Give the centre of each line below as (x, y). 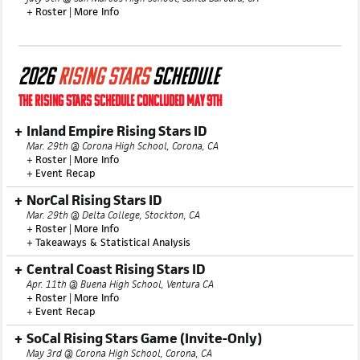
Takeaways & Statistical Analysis (113, 274)
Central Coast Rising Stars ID (116, 301)
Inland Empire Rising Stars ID (117, 163)
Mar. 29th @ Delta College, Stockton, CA (113, 247)
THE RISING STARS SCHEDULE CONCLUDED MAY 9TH (120, 135)
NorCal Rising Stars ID (94, 232)
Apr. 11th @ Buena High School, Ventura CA (120, 316)
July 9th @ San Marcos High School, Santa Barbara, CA (143, 30)
